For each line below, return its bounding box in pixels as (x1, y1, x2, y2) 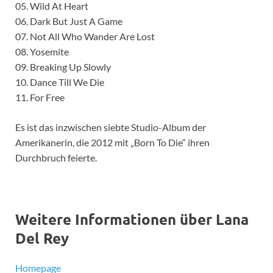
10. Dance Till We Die (15, 76, 104, 88)
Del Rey (15, 228, 69, 247)
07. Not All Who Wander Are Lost (15, 30, 155, 42)
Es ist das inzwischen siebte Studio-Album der (15, 121, 206, 133)
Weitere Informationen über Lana (15, 209, 249, 229)
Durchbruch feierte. (15, 151, 97, 163)
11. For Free (15, 91, 65, 103)
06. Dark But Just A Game (15, 15, 122, 27)
